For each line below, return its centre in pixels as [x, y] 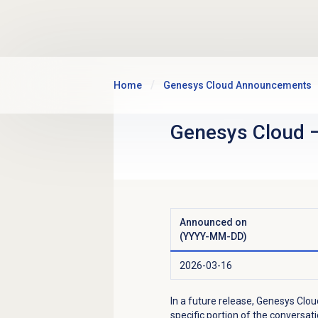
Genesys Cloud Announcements [237, 85]
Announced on [213, 222]
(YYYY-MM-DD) [213, 236]
